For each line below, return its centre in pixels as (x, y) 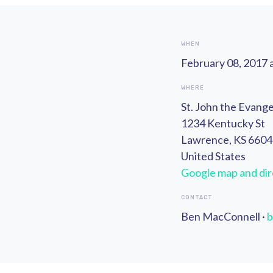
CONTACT (197, 198)
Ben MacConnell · (224, 217)
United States (213, 156)
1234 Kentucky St (223, 123)
